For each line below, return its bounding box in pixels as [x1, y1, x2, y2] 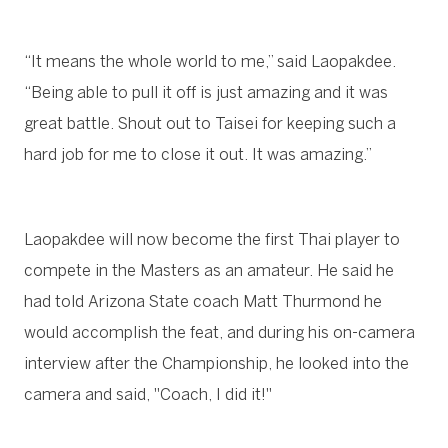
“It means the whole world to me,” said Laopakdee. [24, 51, 396, 71]
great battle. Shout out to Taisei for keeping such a [24, 113, 396, 133]
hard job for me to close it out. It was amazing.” [24, 144, 372, 164]
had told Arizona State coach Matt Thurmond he [24, 291, 382, 311]
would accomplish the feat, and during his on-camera [24, 322, 415, 342]
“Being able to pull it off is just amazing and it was [24, 82, 388, 102]
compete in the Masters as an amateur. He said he [24, 260, 394, 280]
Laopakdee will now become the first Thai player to [24, 229, 400, 249]
